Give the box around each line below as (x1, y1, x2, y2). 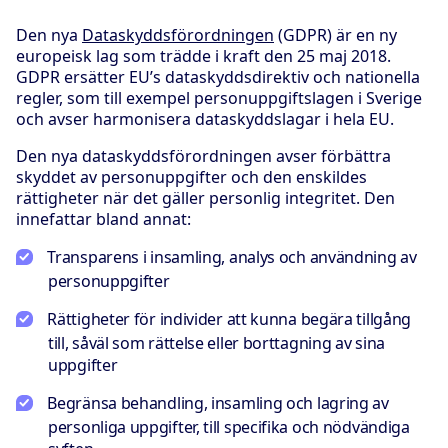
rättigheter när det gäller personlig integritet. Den (16, 187, 395, 210)
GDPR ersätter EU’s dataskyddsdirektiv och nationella (16, 66, 420, 89)
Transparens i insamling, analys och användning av (47, 246, 417, 269)
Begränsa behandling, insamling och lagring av (47, 392, 389, 415)
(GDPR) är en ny (274, 24, 397, 47)
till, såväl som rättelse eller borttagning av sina (48, 332, 386, 355)
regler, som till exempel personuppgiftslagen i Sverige (16, 87, 422, 110)
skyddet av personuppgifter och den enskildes (16, 166, 367, 189)
